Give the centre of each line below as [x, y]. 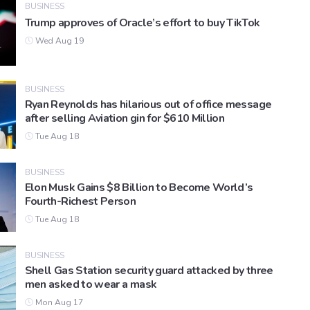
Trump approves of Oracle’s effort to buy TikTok [142, 23]
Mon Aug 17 [58, 303]
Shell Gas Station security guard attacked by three [149, 271]
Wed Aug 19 [58, 41]
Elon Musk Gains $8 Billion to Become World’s [139, 188]
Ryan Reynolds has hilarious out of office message [148, 105]
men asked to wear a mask [91, 285]
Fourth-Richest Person [80, 202]
